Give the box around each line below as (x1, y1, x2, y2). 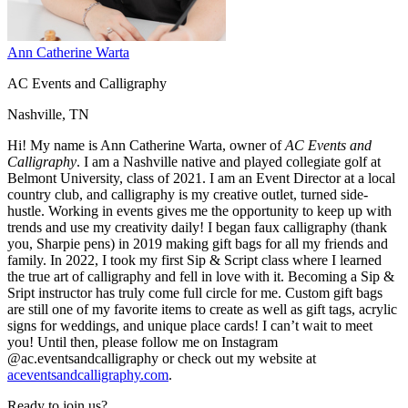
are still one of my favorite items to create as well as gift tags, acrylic (7, 301, 397, 317)
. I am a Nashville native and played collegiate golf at (76, 153, 381, 169)
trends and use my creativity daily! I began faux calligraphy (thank (7, 219, 387, 235)
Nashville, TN (7, 106, 89, 122)
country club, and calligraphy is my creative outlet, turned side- (7, 186, 368, 202)
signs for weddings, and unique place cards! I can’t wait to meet (7, 317, 372, 333)
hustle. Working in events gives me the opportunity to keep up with (7, 202, 392, 219)
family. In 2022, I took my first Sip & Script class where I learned (7, 251, 382, 268)
